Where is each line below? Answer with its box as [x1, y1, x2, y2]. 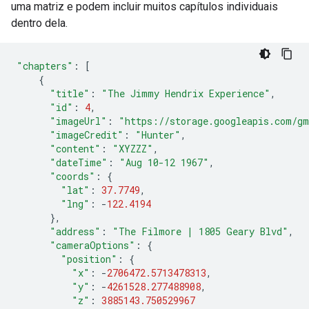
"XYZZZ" [112, 142, 153, 155]
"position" [61, 252, 117, 266]
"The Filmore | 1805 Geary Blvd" [112, 225, 288, 238]
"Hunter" [135, 128, 181, 141]
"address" [50, 225, 101, 238]
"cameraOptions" [50, 239, 135, 252]
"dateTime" [50, 156, 108, 169]
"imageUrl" [50, 114, 107, 128]
